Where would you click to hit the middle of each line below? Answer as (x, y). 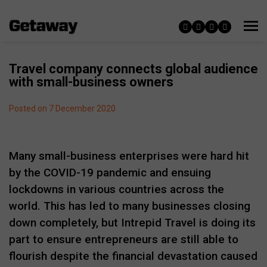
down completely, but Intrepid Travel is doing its (132, 223)
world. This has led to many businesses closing (130, 206)
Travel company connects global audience (133, 69)
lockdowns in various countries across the (117, 189)
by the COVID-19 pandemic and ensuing (110, 173)
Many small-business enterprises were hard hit (129, 156)
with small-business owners (91, 82)
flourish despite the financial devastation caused (133, 256)
